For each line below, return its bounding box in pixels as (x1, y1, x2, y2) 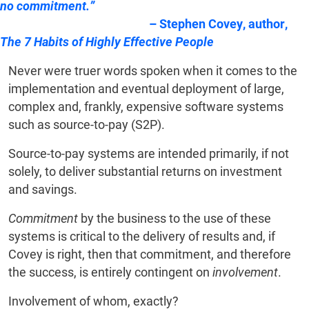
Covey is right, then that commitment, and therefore (8, 247, 291, 262)
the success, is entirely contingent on (8, 265, 212, 280)
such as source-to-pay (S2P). (8, 117, 165, 132)
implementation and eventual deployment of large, (8, 81, 284, 97)
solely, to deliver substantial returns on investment (8, 164, 282, 179)
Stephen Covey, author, (157, 17, 288, 32)
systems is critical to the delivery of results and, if (8, 229, 275, 244)
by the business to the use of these (78, 211, 271, 226)
